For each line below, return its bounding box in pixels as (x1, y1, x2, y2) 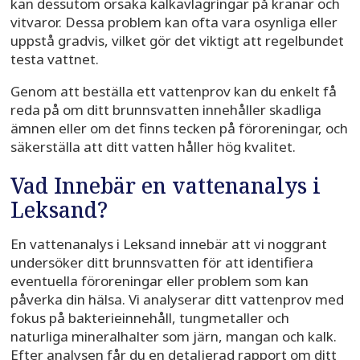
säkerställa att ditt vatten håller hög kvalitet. (10, 137, 296, 157)
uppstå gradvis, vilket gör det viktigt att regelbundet (10, 31, 344, 51)
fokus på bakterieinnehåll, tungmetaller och (10, 309, 289, 328)
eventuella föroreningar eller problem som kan (10, 272, 309, 291)
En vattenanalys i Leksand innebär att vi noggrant (10, 235, 327, 254)
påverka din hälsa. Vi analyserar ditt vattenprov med (10, 290, 344, 309)
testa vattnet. (10, 50, 99, 69)
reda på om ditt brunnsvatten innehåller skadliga (10, 100, 321, 120)
